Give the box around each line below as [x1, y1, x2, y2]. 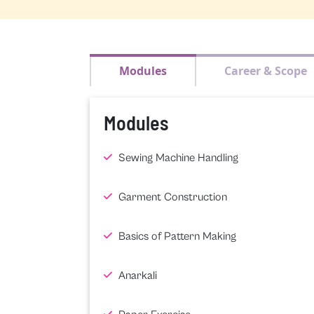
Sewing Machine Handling [115, 151, 238, 164]
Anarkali [115, 268, 157, 282]
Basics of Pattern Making [115, 229, 236, 243]
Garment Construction [115, 190, 227, 203]
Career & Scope [224, 62, 307, 78]
